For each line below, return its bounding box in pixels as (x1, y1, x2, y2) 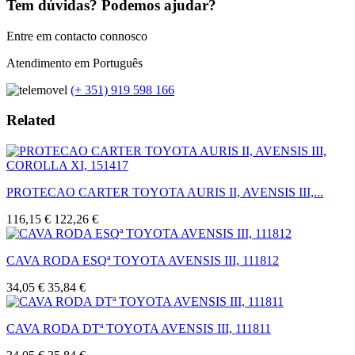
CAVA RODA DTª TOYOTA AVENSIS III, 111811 (6, 322, 271, 336)
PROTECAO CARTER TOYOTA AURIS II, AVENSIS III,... (6, 185, 323, 200)
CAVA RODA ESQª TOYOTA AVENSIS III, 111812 (6, 254, 279, 268)
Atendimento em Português (6, 55, 143, 70)
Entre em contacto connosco (6, 29, 147, 43)
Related (6, 112, 55, 129)
